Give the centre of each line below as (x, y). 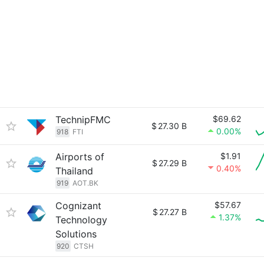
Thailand (74, 171)
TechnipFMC (83, 120)
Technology (81, 220)
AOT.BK (85, 183)
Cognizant (78, 206)
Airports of (80, 157)
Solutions (76, 234)
